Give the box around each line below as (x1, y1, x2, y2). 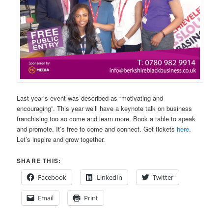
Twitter (153, 172, 174, 182)
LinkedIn (97, 172, 123, 182)
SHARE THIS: (17, 156, 61, 165)
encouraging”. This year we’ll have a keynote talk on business (17, 104, 192, 113)
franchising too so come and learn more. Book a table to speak (17, 114, 196, 124)
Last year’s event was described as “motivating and (17, 93, 164, 103)
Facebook (38, 172, 67, 182)
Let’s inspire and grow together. (17, 135, 106, 144)
